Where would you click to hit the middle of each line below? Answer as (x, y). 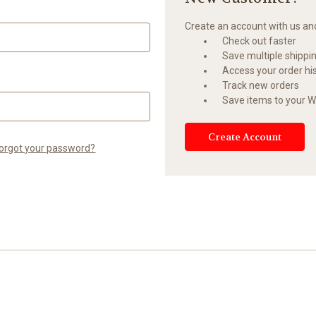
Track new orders (261, 85)
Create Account (245, 136)
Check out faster (260, 41)
